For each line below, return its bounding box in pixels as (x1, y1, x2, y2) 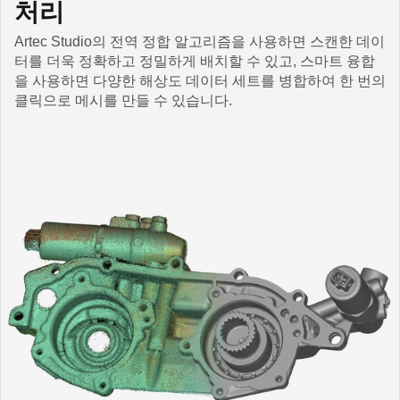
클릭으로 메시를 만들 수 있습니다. (14, 92, 232, 108)
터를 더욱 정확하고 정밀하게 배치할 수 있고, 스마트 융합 (14, 53, 375, 69)
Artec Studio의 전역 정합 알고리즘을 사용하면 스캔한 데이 (14, 33, 385, 49)
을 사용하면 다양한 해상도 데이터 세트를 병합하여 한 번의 (14, 72, 386, 88)
